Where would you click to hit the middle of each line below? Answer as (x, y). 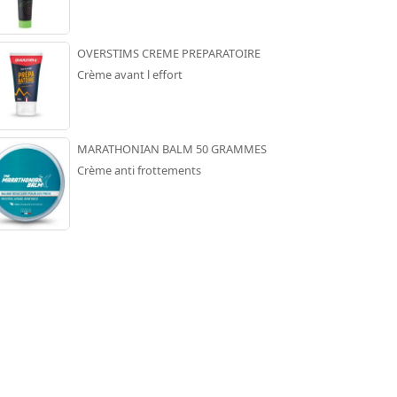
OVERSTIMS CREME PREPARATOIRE (168, 53)
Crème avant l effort (129, 74)
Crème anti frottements (139, 170)
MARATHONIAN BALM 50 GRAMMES (171, 148)
